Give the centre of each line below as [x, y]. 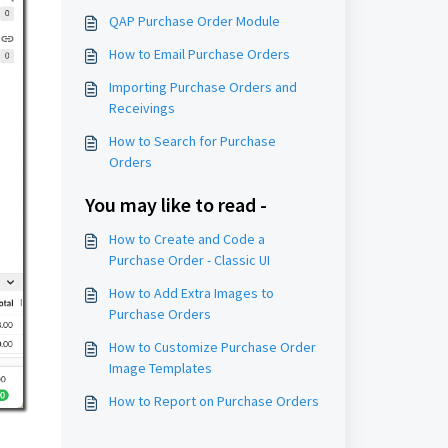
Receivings [141, 108]
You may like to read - [175, 204]
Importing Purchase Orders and [202, 87]
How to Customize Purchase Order [212, 347]
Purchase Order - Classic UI [189, 260]
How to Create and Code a [186, 239]
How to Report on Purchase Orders [213, 401]
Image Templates [160, 368]
